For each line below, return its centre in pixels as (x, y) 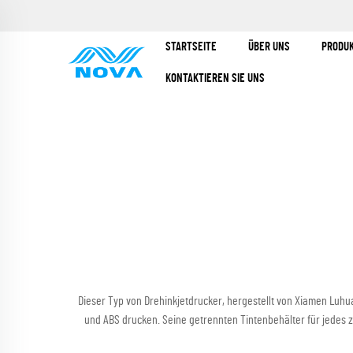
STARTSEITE (191, 47)
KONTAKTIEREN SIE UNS (215, 78)
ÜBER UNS (269, 47)
